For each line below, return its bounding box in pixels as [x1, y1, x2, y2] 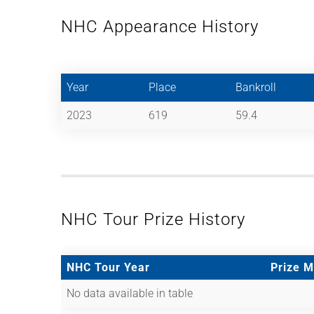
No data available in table [67, 286, 193, 300]
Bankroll [235, 80, 276, 94]
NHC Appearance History [61, 16, 259, 36]
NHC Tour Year [67, 260, 150, 274]
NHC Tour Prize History [61, 209, 245, 229]
